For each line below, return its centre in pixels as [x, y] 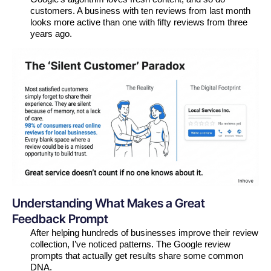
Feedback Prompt [60, 219]
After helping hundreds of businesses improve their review [144, 232]
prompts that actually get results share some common [137, 255]
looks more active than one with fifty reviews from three [139, 22]
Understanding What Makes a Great [109, 203]
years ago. [51, 33]
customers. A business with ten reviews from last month [140, 10]
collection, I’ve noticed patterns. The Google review [130, 244]
